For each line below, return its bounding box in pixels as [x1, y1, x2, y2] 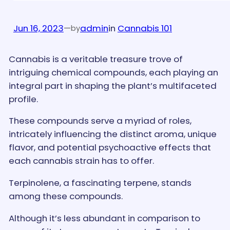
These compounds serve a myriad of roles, [8, 114, 191, 127]
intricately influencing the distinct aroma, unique [8, 128, 217, 141]
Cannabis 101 [117, 22, 172, 34]
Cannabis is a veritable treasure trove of [8, 52, 183, 65]
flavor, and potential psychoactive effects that [8, 141, 211, 154]
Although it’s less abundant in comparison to [8, 212, 200, 224]
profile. [8, 92, 38, 105]
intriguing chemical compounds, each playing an [8, 66, 218, 79]
